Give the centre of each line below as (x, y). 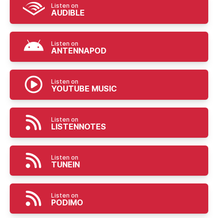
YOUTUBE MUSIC (84, 89)
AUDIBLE (68, 13)
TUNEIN (65, 164)
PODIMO (67, 202)
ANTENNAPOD (79, 51)
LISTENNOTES (79, 127)
